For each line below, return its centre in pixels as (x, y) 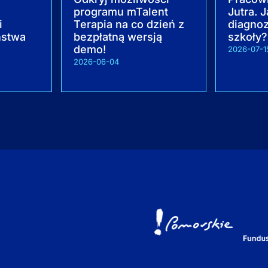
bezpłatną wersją (118, 36)
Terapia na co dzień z (129, 24)
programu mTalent (121, 11)
